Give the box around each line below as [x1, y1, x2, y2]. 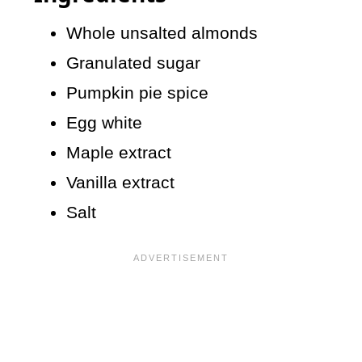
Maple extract [66, 143, 172, 162]
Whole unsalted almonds [66, 23, 259, 43]
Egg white [66, 113, 143, 133]
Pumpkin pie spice [66, 83, 209, 103]
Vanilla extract [66, 173, 175, 192]
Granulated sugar [66, 53, 201, 73]
